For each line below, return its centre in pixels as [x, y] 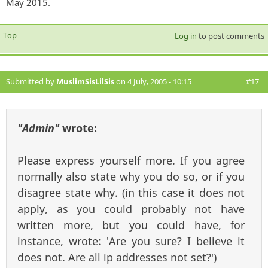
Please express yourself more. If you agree [131, 161]
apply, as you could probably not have [131, 209]
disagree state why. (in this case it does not [131, 193]
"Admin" [38, 128]
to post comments [230, 36]
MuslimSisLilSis [85, 82]
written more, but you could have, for [131, 225]
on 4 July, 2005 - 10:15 [153, 82]
